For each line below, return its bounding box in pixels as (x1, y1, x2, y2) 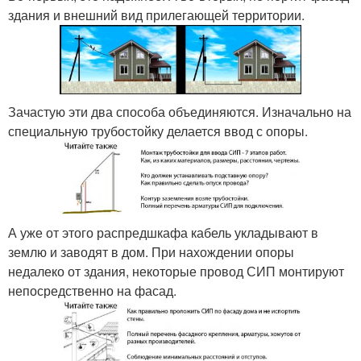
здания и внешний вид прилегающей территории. (8, 6, 305, 25)
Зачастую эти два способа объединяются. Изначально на (8, 102, 351, 121)
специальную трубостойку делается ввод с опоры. (8, 121, 308, 140)
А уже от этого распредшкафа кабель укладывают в (8, 222, 318, 242)
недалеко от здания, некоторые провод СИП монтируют (8, 261, 344, 280)
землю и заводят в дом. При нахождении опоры (8, 242, 294, 261)
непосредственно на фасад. (8, 280, 176, 300)
